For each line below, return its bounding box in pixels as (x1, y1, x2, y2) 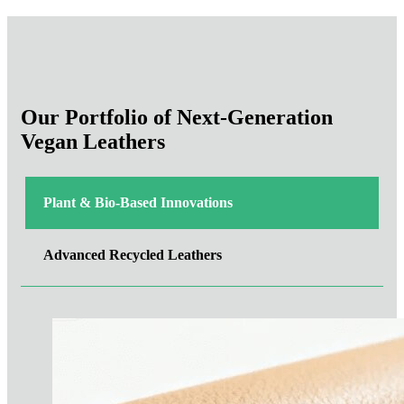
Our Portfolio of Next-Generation (21, 106, 333, 130)
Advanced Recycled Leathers (43, 247, 222, 263)
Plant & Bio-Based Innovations (43, 195, 233, 211)
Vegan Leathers (21, 130, 165, 154)
